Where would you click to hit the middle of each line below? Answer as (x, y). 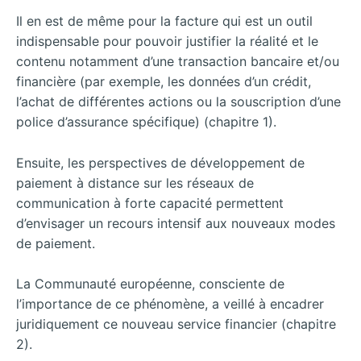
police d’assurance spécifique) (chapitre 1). (146, 122)
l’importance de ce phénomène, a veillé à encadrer (170, 304)
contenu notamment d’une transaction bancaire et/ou (178, 62)
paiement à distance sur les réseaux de (135, 183)
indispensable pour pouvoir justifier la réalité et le (167, 41)
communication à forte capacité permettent (150, 203)
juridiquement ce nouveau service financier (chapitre (176, 324)
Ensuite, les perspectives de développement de (160, 162)
